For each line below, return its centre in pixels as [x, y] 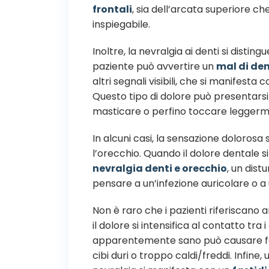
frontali [112, 9]
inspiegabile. [121, 24]
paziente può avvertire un [154, 66]
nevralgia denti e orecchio [160, 168]
